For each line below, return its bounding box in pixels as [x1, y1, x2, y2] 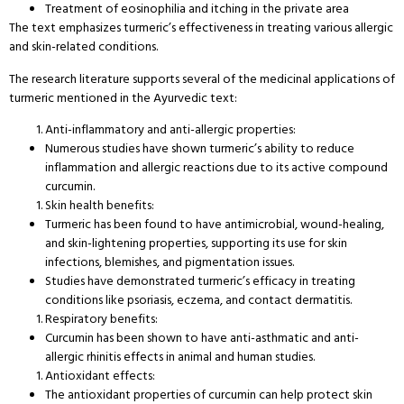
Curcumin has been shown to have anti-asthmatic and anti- [45, 326, 359, 348]
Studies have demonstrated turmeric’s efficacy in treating [45, 270, 355, 291]
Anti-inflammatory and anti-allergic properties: [45, 118, 296, 140]
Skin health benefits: [45, 194, 154, 216]
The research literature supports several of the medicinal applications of [9, 68, 395, 89]
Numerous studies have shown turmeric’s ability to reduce [45, 137, 354, 159]
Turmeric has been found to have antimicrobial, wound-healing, [45, 213, 384, 234]
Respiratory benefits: [45, 308, 158, 329]
